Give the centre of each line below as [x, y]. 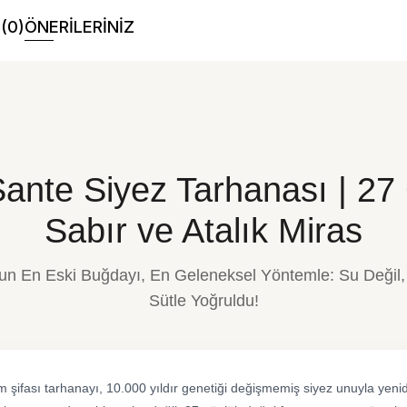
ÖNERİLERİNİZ [79, 27]
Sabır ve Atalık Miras [203, 231]
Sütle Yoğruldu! [203, 301]
